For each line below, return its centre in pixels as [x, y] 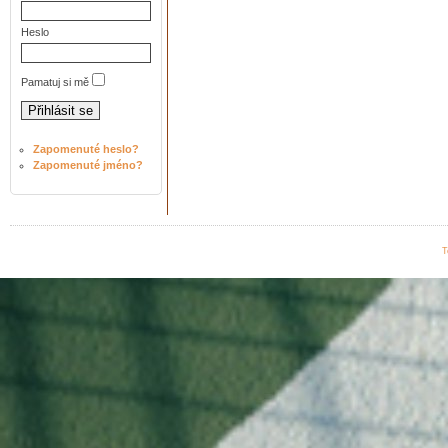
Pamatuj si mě [55, 82]
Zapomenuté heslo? [86, 149]
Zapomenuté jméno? [88, 165]
